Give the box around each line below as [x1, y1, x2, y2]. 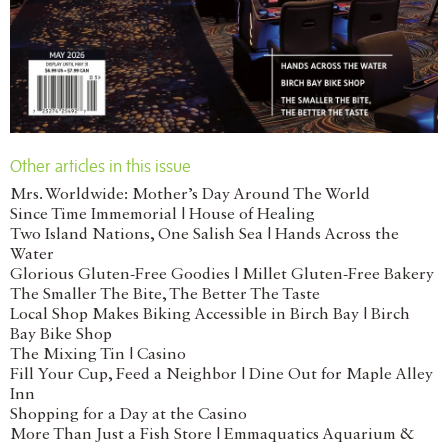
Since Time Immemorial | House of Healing [10, 206, 315, 223]
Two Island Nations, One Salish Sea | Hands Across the [10, 226, 399, 243]
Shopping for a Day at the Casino [10, 406, 247, 423]
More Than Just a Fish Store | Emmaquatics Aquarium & [10, 426, 415, 443]
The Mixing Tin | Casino [10, 346, 186, 363]
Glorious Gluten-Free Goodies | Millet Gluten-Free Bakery [10, 266, 434, 283]
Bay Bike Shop [10, 326, 112, 343]
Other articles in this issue [10, 155, 191, 176]
